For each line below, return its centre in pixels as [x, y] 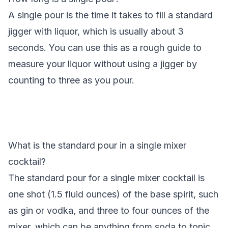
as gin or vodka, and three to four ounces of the [109, 210]
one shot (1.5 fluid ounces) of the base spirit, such [113, 194]
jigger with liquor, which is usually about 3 [96, 31]
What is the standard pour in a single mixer [97, 145]
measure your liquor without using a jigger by [103, 64]
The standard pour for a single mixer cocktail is [106, 178]
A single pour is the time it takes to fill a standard [110, 15]
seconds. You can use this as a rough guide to [105, 48]
